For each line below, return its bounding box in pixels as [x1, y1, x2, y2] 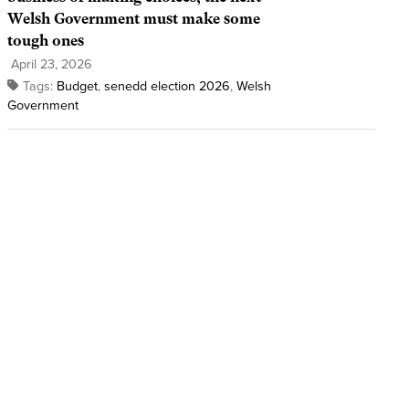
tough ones [6, 32, 84, 50]
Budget [56, 79, 98, 95]
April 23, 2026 [6, 57, 92, 73]
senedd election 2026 [103, 79, 230, 95]
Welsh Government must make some [6, 10, 260, 28]
